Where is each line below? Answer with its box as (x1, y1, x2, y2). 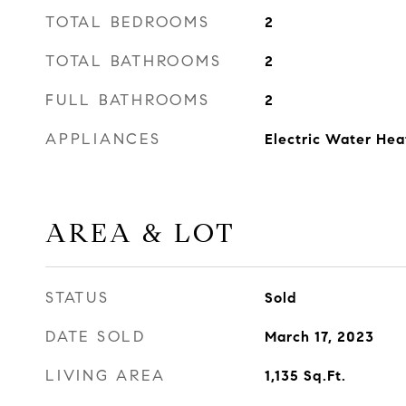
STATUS (45, 288, 110, 307)
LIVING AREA (45, 366, 166, 385)
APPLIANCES (45, 130, 161, 149)
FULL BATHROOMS (45, 91, 210, 110)
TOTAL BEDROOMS (45, 13, 210, 32)
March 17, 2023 (264, 328, 374, 345)
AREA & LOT (45, 217, 236, 249)
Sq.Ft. (303, 367, 346, 384)
